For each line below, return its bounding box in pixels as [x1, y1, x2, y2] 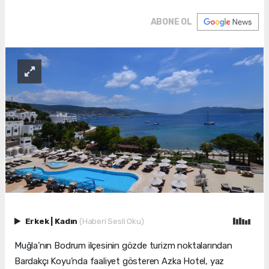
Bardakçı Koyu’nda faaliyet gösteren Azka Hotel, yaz [14, 256, 225, 267]
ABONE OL [150, 17, 192, 28]
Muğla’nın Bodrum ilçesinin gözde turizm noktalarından [14, 240, 232, 252]
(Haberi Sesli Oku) [79, 216, 144, 226]
